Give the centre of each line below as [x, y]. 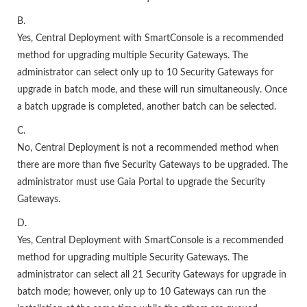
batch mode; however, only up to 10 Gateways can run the [142, 292]
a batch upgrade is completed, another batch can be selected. [147, 107]
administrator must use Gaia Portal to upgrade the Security [141, 182]
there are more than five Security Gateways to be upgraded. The [152, 165]
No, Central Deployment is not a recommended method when [148, 148]
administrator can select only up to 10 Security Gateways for [145, 73]
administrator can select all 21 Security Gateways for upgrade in [152, 275]
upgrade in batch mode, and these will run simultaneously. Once [152, 90]
